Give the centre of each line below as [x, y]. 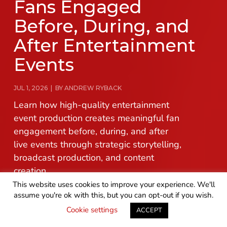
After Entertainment [104, 46]
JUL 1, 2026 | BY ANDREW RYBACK [67, 88]
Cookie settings [92, 210]
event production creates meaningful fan [96, 118]
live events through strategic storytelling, [97, 145]
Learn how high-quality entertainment [91, 105]
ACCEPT [149, 210]
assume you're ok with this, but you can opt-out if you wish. [113, 195]
